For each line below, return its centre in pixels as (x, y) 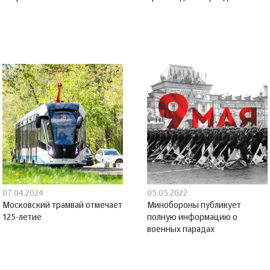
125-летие (22, 218)
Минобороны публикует (194, 206)
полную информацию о (192, 218)
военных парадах (181, 230)
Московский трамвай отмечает (62, 206)
